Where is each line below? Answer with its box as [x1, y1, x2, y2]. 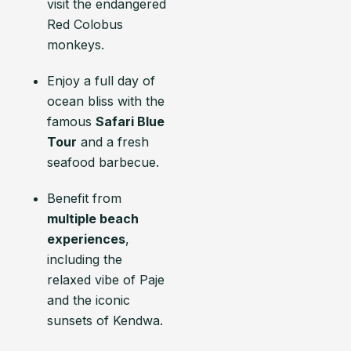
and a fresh [77, 134, 149, 150]
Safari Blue [96, 114, 165, 129]
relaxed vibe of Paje [47, 272, 165, 288]
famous [47, 114, 96, 129]
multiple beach [47, 211, 139, 226]
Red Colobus [47, 16, 123, 32]
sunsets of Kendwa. [47, 313, 163, 328]
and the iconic [47, 292, 130, 308]
